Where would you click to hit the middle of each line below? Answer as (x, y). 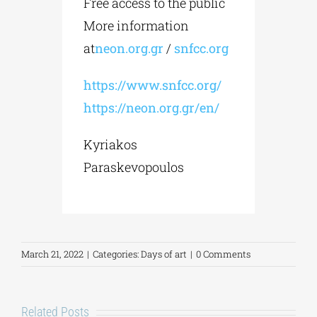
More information (137, 25)
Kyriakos (111, 144)
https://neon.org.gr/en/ (152, 107)
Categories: (117, 254)
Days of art (164, 254)
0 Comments (223, 254)
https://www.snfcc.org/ (153, 85)
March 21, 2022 (52, 254)
